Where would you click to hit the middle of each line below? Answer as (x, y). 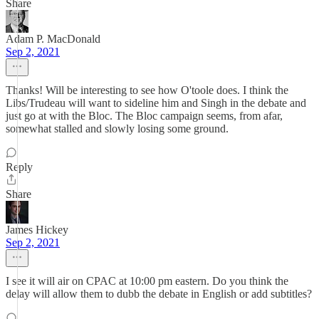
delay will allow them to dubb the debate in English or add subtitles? (159, 294)
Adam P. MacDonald (53, 39)
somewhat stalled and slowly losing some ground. (117, 129)
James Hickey (37, 230)
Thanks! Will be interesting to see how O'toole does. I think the (147, 90)
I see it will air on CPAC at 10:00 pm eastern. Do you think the (147, 281)
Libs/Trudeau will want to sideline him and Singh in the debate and (156, 103)
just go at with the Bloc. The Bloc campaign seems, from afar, (144, 116)
